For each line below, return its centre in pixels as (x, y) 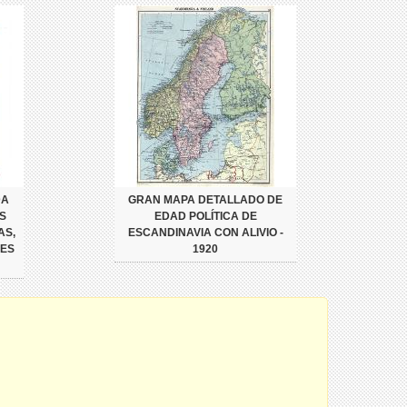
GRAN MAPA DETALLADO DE (205, 200)
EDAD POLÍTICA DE (205, 216)
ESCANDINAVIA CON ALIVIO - (205, 233)
